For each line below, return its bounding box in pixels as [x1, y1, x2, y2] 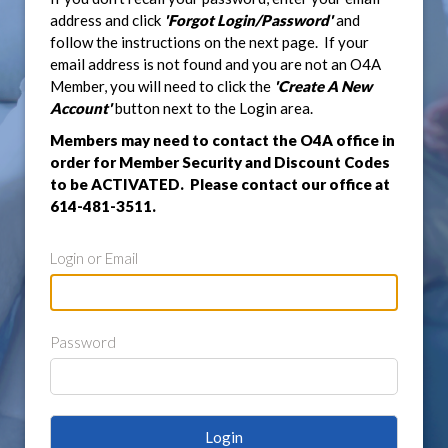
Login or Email [50, 249, 138, 267]
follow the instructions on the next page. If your [50, 33, 369, 51]
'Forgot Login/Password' [164, 11, 333, 29]
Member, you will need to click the [50, 77, 274, 95]
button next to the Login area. [112, 99, 313, 117]
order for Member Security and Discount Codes [50, 153, 390, 171]
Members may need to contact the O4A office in [50, 131, 395, 149]
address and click [50, 11, 164, 29]
